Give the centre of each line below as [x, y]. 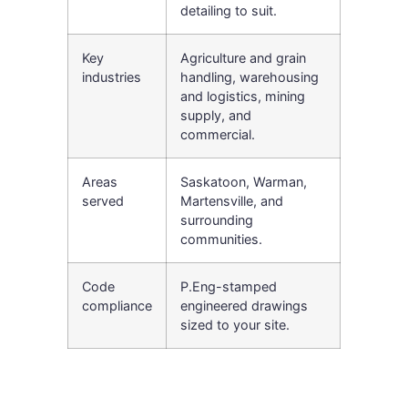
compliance [117, 305]
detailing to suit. [229, 10]
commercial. [218, 134]
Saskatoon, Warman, [244, 181]
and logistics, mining [243, 96]
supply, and [216, 115]
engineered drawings [244, 305]
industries [112, 76]
